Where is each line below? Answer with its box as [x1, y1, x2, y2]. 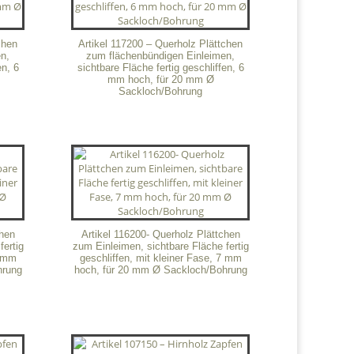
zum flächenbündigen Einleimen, [86, 50, 235, 62]
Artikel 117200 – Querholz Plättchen [78, 38, 243, 51]
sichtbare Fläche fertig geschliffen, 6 [77, 62, 244, 74]
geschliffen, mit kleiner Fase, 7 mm [79, 251, 242, 264]
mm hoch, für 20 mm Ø [107, 73, 214, 86]
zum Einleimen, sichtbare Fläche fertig [72, 239, 249, 252]
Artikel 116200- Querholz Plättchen [81, 228, 240, 240]
